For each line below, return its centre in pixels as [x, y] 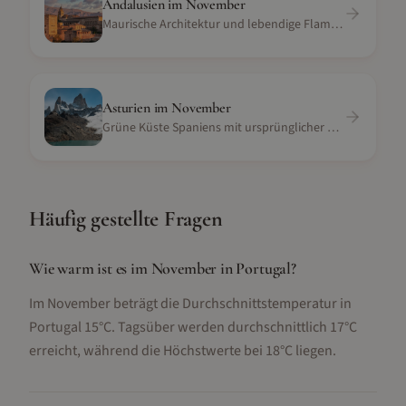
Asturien [126, 108]
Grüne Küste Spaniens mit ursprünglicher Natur [333, 128]
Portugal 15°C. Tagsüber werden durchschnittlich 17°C [193, 327]
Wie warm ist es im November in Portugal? [163, 268]
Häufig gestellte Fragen [126, 219]
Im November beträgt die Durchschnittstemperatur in [190, 304]
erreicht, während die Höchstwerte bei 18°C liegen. [183, 351]
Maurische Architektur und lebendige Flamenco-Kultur [337, 24]
